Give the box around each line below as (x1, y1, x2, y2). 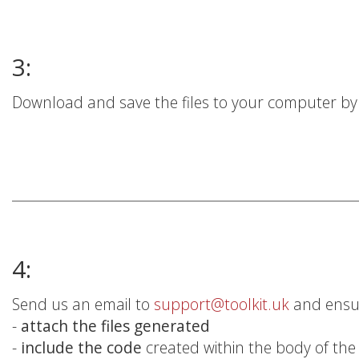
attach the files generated (21, 314, 210, 337)
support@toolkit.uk (154, 292, 293, 315)
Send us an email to (12, 292, 154, 315)
